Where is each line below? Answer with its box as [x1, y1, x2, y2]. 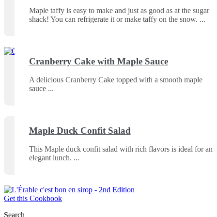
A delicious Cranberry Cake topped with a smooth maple [29, 76, 202, 84]
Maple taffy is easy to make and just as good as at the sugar [29, 6, 209, 15]
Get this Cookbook [4, 194, 62, 202]
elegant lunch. [29, 154, 72, 162]
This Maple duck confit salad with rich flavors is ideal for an [29, 145, 213, 154]
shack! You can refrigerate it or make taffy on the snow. [29, 15, 198, 24]
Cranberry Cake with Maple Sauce [29, 56, 168, 66]
